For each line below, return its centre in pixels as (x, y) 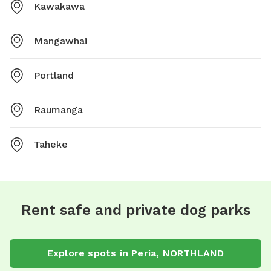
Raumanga (58, 109)
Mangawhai (60, 41)
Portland (54, 75)
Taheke (51, 144)
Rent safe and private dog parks (135, 210)
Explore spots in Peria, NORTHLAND (135, 253)
